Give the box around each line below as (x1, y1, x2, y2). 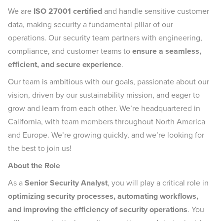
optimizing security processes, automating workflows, (8, 190, 198, 202)
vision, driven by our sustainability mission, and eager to (8, 89, 200, 101)
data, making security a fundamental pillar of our (8, 19, 173, 30)
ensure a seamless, (132, 45, 201, 57)
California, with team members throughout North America (8, 116, 205, 127)
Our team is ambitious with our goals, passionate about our (8, 76, 209, 87)
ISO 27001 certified (34, 5, 102, 17)
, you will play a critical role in (108, 177, 209, 188)
